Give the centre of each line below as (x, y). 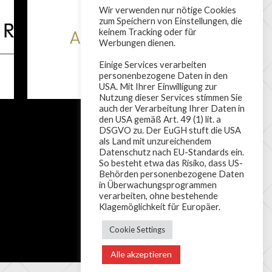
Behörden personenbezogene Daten (172, 174)
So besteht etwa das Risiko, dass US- (171, 163)
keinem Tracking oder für (148, 32)
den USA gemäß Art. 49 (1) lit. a (160, 119)
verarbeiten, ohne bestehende (158, 196)
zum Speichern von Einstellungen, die (171, 21)
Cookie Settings (137, 229)
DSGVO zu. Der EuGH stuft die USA (170, 130)
